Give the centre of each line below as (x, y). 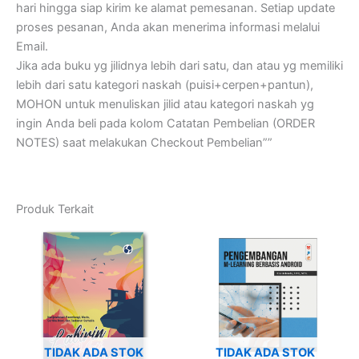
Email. (32, 47)
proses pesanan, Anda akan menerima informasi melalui (168, 28)
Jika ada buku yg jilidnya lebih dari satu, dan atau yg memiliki (179, 66)
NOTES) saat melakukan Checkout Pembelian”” (144, 143)
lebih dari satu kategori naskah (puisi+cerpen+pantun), (165, 85)
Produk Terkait (55, 209)
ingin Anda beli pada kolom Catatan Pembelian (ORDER (165, 124)
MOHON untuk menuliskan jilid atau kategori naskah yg (165, 105)
